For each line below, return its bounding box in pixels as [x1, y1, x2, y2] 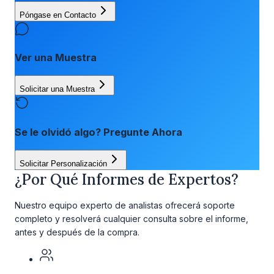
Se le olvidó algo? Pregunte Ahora [15, 125, 182, 138]
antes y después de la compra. [15, 227, 139, 238]
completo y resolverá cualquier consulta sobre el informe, [15, 213, 248, 224]
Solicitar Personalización [20, 159, 107, 169]
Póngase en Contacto [20, 10, 96, 20]
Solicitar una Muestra [20, 84, 95, 94]
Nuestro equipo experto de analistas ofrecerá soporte [15, 200, 235, 211]
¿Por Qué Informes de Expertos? [15, 170, 239, 190]
